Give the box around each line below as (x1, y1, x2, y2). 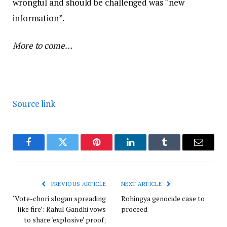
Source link (13, 97, 56, 109)
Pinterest (96, 145, 128, 155)
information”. (13, 12, 64, 24)
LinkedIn (130, 145, 163, 155)
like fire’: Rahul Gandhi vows (17, 204, 106, 214)
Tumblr (164, 145, 191, 155)
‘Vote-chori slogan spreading (13, 193, 106, 203)
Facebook (28, 145, 63, 155)
